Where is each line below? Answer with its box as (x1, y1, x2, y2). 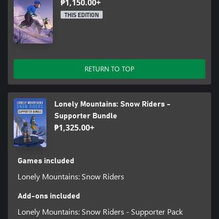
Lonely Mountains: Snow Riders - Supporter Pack (17, 206, 183, 217)
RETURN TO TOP (85, 64, 134, 73)
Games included (17, 157, 74, 165)
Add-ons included (17, 192, 80, 200)
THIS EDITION (65, 12, 99, 18)
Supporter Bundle (54, 111, 117, 120)
